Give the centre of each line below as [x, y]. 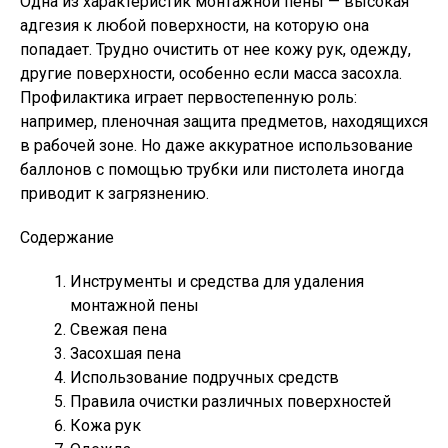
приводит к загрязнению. [114, 193]
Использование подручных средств [204, 377]
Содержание [67, 237]
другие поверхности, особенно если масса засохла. [211, 73]
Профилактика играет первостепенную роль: [188, 97]
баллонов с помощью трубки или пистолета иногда [212, 169]
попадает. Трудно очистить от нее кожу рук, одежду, [215, 49]
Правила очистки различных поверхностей [230, 401]
